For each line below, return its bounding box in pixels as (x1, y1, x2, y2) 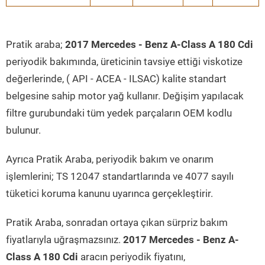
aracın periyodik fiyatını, (78, 251, 185, 263)
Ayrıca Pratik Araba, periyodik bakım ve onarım (6, 153, 214, 165)
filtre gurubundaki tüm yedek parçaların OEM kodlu (6, 107, 232, 119)
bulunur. (6, 124, 41, 136)
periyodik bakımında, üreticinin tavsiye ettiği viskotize (6, 56, 243, 67)
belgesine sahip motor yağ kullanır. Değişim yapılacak (6, 90, 244, 102)
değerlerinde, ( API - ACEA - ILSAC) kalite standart (6, 73, 227, 85)
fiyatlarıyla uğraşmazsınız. (6, 234, 123, 245)
